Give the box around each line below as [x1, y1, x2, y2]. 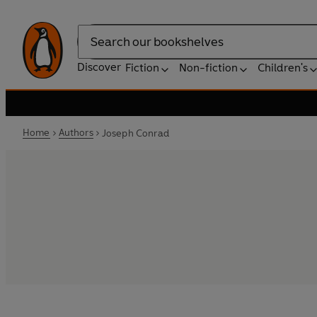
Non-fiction [179, 61, 238, 74]
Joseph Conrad [101, 127, 169, 139]
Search [77, 42, 113, 56]
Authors [58, 127, 93, 139]
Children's [258, 61, 308, 74]
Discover [77, 60, 121, 74]
